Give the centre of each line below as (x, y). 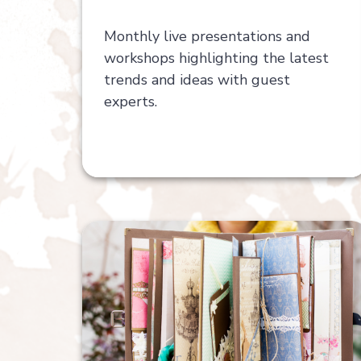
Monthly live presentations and (207, 36)
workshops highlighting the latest (216, 58)
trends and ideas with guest (197, 79)
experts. (130, 101)
